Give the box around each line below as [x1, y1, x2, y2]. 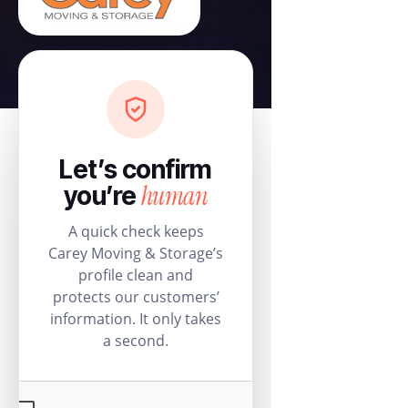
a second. [103, 330, 168, 351]
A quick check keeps [67, 220, 204, 241]
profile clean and [78, 264, 193, 285]
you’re [63, 179, 141, 211]
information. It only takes [50, 308, 221, 329]
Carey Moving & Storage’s [48, 242, 223, 263]
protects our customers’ [52, 286, 219, 307]
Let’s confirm [59, 153, 212, 185]
